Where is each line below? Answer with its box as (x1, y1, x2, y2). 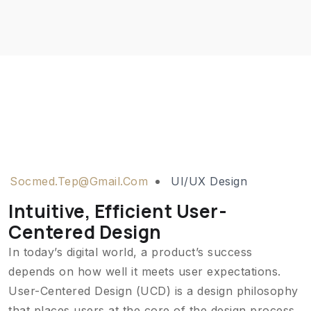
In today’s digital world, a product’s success (8, 245, 253, 259)
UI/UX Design (171, 174, 247, 188)
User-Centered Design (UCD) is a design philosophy (8, 284, 299, 298)
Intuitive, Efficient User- (8, 199, 227, 224)
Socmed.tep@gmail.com (10, 174, 148, 188)
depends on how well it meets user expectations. (8, 264, 281, 278)
